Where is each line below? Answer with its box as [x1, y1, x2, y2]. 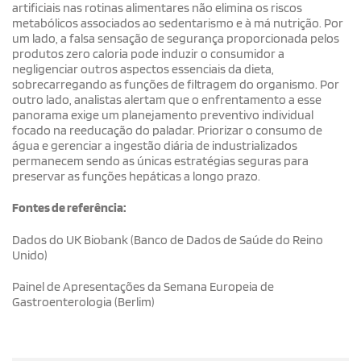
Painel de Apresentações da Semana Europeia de [12, 278, 274, 294]
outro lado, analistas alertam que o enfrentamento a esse [12, 91, 322, 107]
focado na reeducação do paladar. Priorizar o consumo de [12, 122, 322, 138]
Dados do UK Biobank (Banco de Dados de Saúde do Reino [12, 231, 323, 247]
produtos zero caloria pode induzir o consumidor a [12, 45, 284, 61]
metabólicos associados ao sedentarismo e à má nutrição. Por [12, 15, 343, 31]
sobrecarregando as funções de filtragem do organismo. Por [12, 76, 339, 92]
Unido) [12, 247, 48, 263]
